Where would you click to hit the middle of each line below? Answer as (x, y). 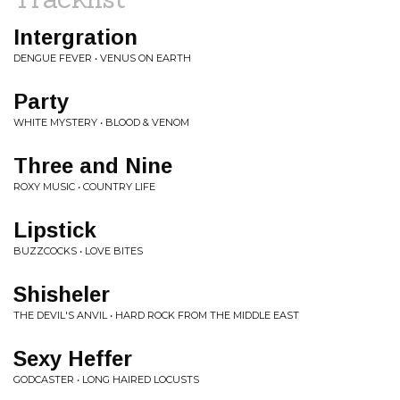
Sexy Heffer (73, 358)
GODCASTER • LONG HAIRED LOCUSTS (106, 379)
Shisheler (62, 294)
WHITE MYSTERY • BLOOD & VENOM (101, 122)
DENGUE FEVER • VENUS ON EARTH (102, 58)
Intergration (75, 37)
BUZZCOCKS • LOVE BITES (78, 251)
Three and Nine (93, 166)
